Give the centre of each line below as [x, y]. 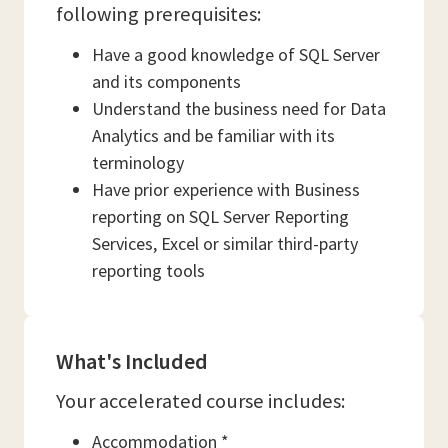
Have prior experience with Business [226, 189]
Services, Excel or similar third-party [225, 243]
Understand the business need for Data [239, 108]
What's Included [132, 361]
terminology [138, 162]
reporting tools [148, 270]
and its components [166, 81]
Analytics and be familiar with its [213, 135]
